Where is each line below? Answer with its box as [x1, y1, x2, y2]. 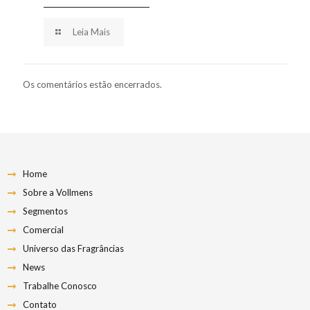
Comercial [22, 224, 64, 236]
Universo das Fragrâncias [22, 243, 124, 255]
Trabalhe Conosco [22, 280, 97, 292]
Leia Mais [73, 26, 111, 38]
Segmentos [22, 206, 68, 217]
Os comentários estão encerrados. [23, 79, 162, 91]
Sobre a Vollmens [22, 187, 93, 199]
